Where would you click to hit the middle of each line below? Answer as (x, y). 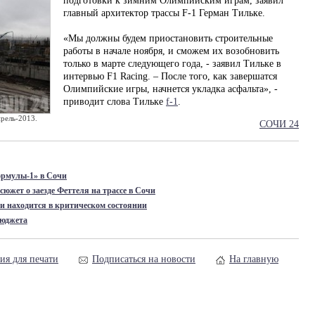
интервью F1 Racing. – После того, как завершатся (170, 76)
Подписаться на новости (144, 259)
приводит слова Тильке (115, 102)
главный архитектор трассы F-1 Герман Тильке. (164, 13)
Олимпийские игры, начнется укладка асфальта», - (171, 89)
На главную (254, 259)
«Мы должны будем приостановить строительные (168, 38)
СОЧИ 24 (279, 124)
